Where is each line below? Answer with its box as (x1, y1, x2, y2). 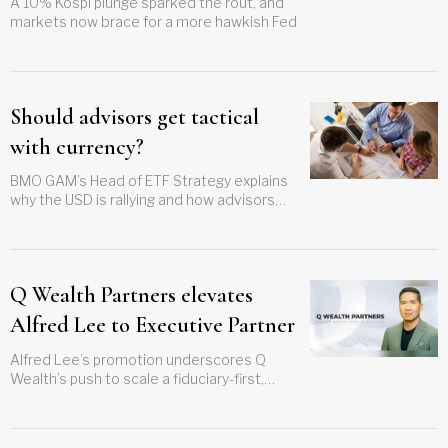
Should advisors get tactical (10, 103, 259, 130)
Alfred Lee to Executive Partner (10, 312, 295, 339)
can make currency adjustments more (10, 210, 264, 228)
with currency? (10, 133, 144, 160)
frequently (10, 229, 79, 247)
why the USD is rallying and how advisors (10, 191, 275, 209)
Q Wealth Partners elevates (10, 282, 253, 309)
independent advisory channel (10, 408, 211, 426)
